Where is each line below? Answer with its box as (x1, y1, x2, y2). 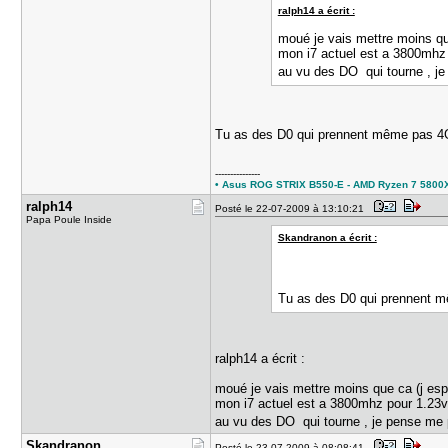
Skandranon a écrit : (277, 232, 377, 243)
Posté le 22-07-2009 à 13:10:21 (215, 203, 371, 214)
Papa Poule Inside (26, 214, 113, 225)
